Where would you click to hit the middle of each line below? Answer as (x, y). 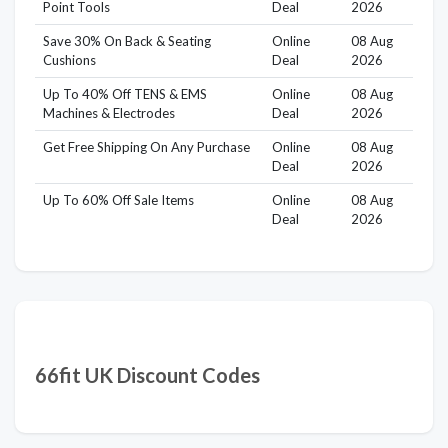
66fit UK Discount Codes (147, 375)
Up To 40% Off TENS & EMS (124, 94)
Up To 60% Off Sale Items (118, 200)
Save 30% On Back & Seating (126, 41)
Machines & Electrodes (108, 113)
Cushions (69, 60)
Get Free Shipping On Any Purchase (146, 147)
